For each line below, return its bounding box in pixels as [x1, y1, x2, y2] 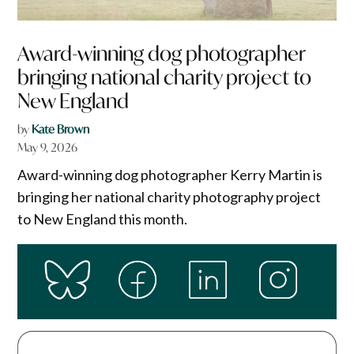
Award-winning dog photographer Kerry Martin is [17, 165, 323, 183]
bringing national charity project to [17, 63, 312, 90]
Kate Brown [32, 121, 90, 137]
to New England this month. [17, 209, 188, 228]
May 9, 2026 [17, 139, 78, 155]
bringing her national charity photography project [17, 187, 322, 205]
